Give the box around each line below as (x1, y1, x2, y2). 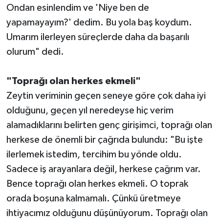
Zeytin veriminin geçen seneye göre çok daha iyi (6, 91, 206, 101)
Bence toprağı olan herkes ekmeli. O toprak (6, 179, 188, 189)
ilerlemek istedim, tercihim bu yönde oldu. (6, 150, 182, 160)
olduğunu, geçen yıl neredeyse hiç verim (6, 106, 174, 116)
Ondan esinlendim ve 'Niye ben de (6, 3, 149, 13)
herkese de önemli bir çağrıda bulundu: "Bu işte (6, 135, 203, 145)
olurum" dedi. (6, 47, 64, 57)
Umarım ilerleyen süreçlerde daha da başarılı (6, 32, 189, 43)
